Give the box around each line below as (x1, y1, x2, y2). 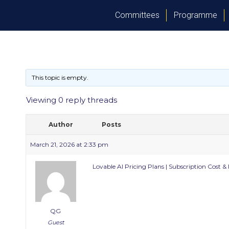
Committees (114, 10, 159, 20)
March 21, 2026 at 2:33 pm (30, 141, 108, 148)
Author (49, 121, 73, 128)
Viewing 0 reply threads (26, 95, 117, 105)
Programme (173, 10, 217, 20)
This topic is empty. (32, 74, 88, 81)
